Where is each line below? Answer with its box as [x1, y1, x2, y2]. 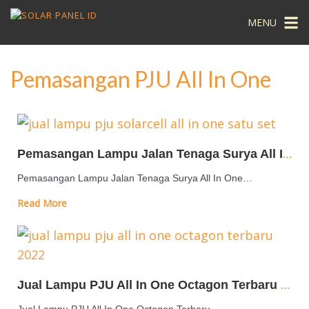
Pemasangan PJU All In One [10, 66, 271, 92]
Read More [17, 197, 67, 210]
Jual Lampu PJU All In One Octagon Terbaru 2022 [281, 277, 290, 292]
